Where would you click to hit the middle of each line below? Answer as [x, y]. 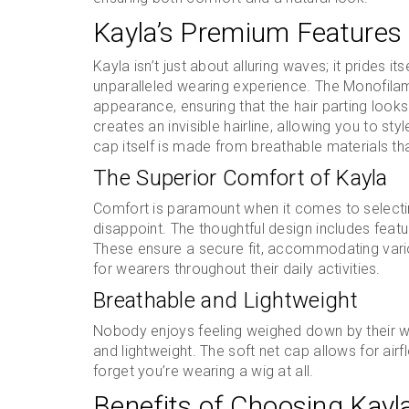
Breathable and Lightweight [225, 300]
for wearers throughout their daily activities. [237, 269]
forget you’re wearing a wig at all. [204, 371]
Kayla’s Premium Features [248, 32]
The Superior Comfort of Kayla [241, 178]
